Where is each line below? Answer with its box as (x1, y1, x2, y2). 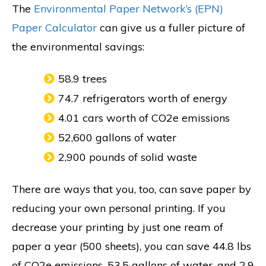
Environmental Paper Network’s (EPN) (34, 1, 223, 15)
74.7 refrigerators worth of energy (58, 91, 230, 106)
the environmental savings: (12, 39, 147, 53)
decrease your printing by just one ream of (12, 220, 223, 234)
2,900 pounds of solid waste (58, 150, 197, 164)
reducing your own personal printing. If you (12, 201, 226, 215)
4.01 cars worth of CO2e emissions (58, 111, 230, 125)
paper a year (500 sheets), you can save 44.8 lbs (12, 239, 251, 253)
